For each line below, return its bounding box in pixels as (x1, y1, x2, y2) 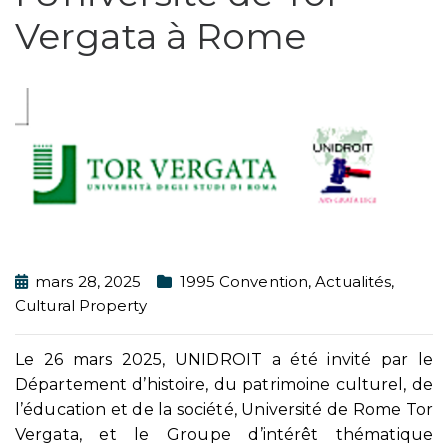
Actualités (315, 271, 392, 291)
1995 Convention (179, 271, 309, 291)
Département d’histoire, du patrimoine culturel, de (15, 375, 433, 395)
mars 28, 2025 (35, 271, 142, 291)
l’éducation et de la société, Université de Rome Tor (15, 400, 433, 420)
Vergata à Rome (15, 14, 307, 58)
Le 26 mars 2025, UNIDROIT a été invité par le (15, 350, 433, 370)
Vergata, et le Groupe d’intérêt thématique (15, 425, 433, 445)
